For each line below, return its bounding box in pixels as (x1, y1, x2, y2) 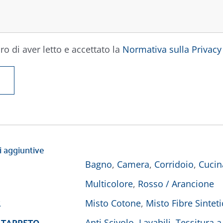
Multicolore (85, 178, 133, 190)
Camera (117, 158, 149, 170)
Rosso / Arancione (138, 178, 214, 190)
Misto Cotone (85, 197, 141, 209)
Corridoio (154, 158, 194, 170)
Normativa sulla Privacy (122, 43, 222, 55)
